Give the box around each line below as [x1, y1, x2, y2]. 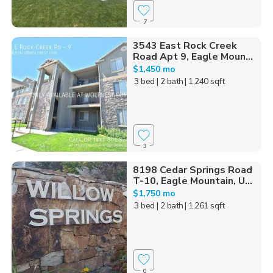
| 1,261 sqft [185, 200, 225, 212]
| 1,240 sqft [185, 75, 225, 87]
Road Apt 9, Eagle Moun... [132, 49, 253, 63]
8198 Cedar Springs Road [132, 163, 252, 177]
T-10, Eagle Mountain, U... [132, 174, 252, 188]
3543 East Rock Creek [132, 38, 237, 52]
